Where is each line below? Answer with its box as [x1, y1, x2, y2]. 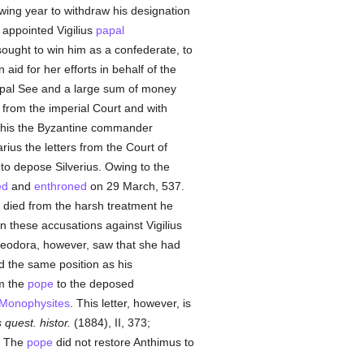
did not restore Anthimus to [52, 336, 194, 349]
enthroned [33, 180, 87, 193]
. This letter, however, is [69, 297, 191, 310]
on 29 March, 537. [86, 180, 184, 193]
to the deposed [53, 277, 134, 290]
